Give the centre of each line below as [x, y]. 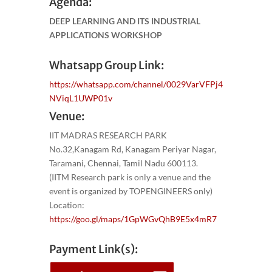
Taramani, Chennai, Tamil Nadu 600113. [123, 163]
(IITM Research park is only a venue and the [130, 177]
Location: [66, 205]
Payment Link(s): [93, 249]
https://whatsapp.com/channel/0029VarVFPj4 [136, 84]
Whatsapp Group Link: [106, 65]
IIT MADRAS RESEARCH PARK [108, 135]
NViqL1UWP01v [80, 98]
